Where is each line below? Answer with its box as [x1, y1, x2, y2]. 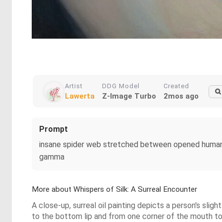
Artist [65, 82, 83, 90]
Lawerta [65, 92, 95, 101]
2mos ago [164, 92, 199, 101]
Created [164, 82, 189, 90]
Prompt [39, 124, 68, 134]
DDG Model [102, 82, 140, 90]
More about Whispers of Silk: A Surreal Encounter [32, 185, 197, 194]
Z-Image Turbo [102, 92, 156, 101]
